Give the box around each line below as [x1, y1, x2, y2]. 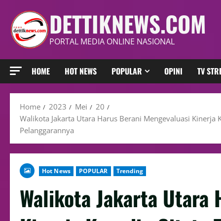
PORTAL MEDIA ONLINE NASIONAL [49, 36, 175, 47]
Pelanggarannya [20, 125, 74, 135]
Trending [116, 167, 144, 175]
